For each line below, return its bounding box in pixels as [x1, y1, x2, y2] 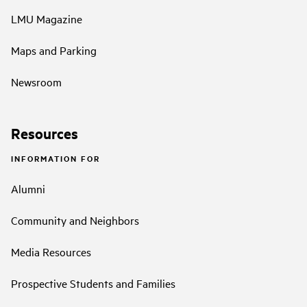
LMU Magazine [11, 10, 82, 26]
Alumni [11, 181, 45, 197]
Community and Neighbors [11, 212, 139, 228]
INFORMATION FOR [11, 153, 100, 164]
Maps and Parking [11, 42, 97, 58]
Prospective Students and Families [11, 275, 175, 291]
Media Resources [11, 244, 91, 260]
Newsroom [11, 73, 62, 89]
